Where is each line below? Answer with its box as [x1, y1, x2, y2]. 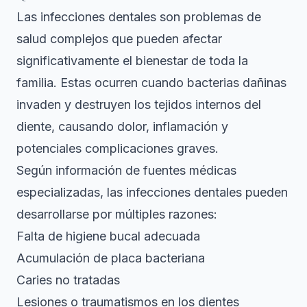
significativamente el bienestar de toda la [16, 53, 248, 68]
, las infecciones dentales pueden [100, 184, 288, 199]
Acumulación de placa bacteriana [16, 250, 205, 265]
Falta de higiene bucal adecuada [16, 228, 200, 243]
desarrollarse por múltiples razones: [16, 206, 217, 221]
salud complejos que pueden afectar [16, 31, 222, 46]
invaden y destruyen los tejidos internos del [16, 97, 261, 112]
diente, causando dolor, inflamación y [16, 119, 228, 134]
